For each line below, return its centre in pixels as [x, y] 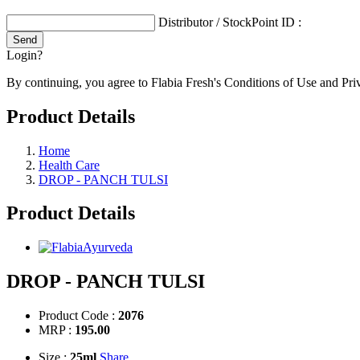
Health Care [69, 165]
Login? [25, 55]
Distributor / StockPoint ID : [230, 22]
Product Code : [78, 316]
